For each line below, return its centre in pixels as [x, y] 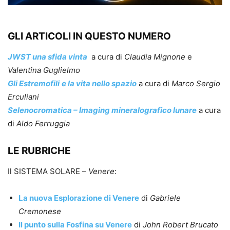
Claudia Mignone [155, 57]
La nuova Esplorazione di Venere [79, 198]
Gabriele [165, 198]
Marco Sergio [196, 84]
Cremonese [40, 212]
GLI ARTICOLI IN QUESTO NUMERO [89, 36]
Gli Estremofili [34, 84]
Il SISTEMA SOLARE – [48, 171]
